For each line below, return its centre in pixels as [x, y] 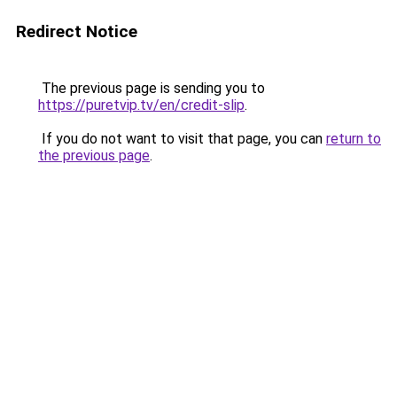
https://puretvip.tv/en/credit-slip [141, 105]
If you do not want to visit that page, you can [182, 139]
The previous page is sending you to [152, 88]
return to [354, 139]
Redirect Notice [77, 31]
